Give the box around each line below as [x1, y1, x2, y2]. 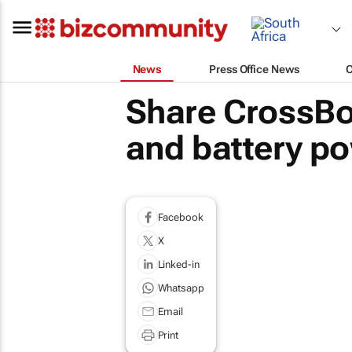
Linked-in [157, 258, 200, 270]
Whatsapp [157, 281, 204, 294]
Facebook [157, 211, 203, 223]
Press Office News [209, 62, 299, 75]
